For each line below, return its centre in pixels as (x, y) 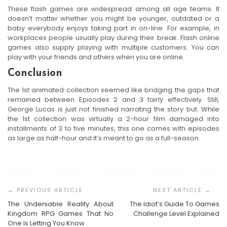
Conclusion (35, 73)
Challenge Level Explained (176, 214)
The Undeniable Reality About (61, 204)
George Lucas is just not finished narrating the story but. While (113, 109)
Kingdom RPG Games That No (61, 214)
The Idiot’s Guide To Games (175, 204)
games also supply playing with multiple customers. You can (113, 47)
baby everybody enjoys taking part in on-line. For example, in (113, 28)
